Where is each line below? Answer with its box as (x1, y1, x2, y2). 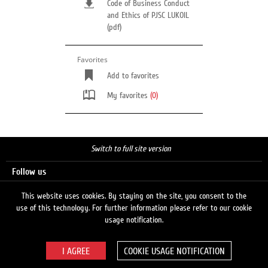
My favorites (107, 91, 150, 100)
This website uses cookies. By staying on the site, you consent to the (22, 191, 246, 201)
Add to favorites (107, 71, 159, 81)
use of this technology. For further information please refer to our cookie (16, 203, 252, 213)
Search (12, 210, 36, 220)
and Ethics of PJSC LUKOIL (107, 11, 189, 20)
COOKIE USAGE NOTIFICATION (123, 246, 225, 257)
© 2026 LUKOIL (213, 258, 256, 266)
